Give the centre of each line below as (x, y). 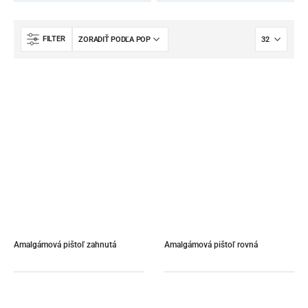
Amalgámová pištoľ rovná (211, 245)
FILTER (54, 39)
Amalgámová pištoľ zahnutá (65, 245)
